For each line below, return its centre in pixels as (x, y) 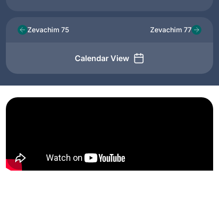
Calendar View (102, 58)
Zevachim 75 (48, 30)
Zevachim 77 (171, 30)
